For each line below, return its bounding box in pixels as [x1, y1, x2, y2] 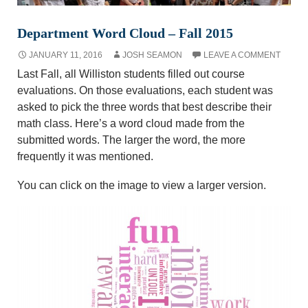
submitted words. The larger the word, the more [17, 134, 245, 146]
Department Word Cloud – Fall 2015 [17, 25, 233, 41]
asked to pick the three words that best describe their [17, 101, 272, 113]
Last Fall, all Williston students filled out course [17, 68, 245, 80]
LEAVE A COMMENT [203, 50, 280, 60]
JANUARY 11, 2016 [29, 50, 102, 60]
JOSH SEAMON [122, 50, 182, 60]
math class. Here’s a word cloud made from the [17, 118, 245, 130]
